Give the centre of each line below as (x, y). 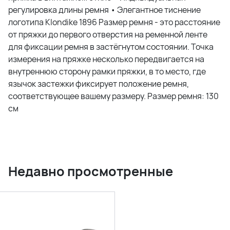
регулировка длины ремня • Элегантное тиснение (104, 10)
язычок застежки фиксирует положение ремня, (99, 84)
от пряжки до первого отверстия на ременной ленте (108, 35)
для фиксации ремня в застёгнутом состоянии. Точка (111, 47)
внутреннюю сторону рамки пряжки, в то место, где (107, 72)
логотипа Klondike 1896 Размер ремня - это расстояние (114, 22)
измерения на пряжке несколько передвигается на (106, 59)
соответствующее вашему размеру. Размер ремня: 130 (113, 96)
